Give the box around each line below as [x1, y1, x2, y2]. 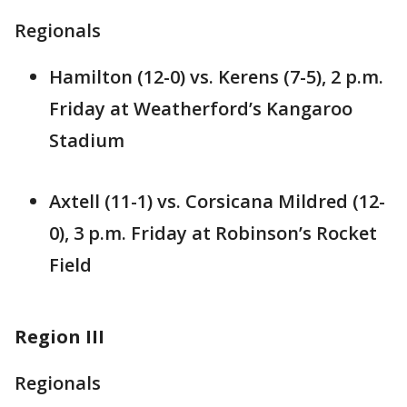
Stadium [49, 128, 124, 154]
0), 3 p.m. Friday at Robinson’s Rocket [49, 221, 377, 246]
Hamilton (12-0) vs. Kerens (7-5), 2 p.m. [49, 65, 383, 90]
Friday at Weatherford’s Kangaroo [49, 96, 352, 122]
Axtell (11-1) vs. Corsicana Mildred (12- [49, 189, 385, 214]
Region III [15, 324, 104, 350]
